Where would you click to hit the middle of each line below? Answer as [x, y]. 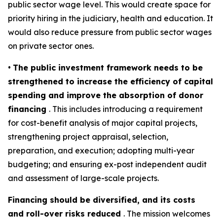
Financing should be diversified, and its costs [102, 200]
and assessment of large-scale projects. [83, 178]
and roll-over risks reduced [66, 214]
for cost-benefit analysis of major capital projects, [103, 123]
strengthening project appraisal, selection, [88, 137]
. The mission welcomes [167, 214]
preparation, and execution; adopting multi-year [101, 150]
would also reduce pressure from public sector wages [110, 32]
